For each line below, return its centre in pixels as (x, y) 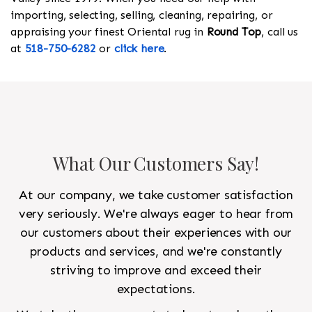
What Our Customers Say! (156, 164)
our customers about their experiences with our (156, 233)
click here (139, 49)
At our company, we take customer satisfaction (156, 195)
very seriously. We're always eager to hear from (156, 214)
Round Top (234, 32)
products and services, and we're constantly (156, 252)
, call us (280, 32)
